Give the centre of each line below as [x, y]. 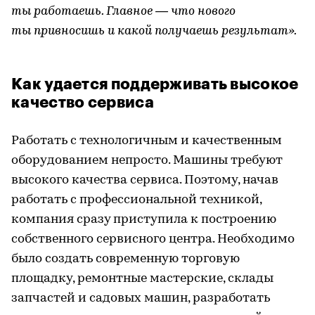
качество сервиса [83, 103]
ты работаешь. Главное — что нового [123, 12]
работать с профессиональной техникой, [136, 200]
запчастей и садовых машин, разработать [141, 298]
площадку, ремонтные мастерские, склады [142, 279]
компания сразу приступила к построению [144, 220]
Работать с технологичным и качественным [147, 141]
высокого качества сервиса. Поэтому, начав [145, 180]
